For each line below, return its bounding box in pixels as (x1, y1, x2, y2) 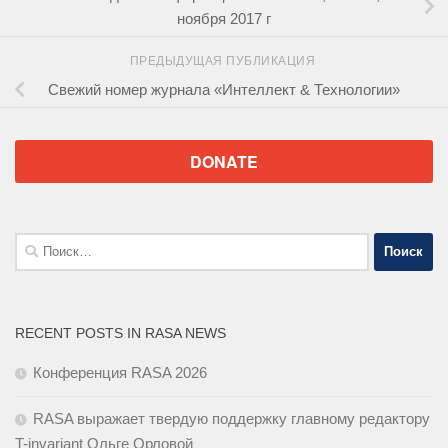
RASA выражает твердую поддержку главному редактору (33, 409, 430, 427)
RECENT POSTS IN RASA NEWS (15, 324, 226, 341)
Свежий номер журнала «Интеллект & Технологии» (48, 81, 400, 99)
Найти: (14, 234, 60, 252)
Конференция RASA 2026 (33, 363, 207, 381)
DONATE (190, 149, 258, 173)
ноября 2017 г (177, 9, 271, 27)
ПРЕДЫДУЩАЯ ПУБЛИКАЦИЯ (129, 53, 319, 68)
